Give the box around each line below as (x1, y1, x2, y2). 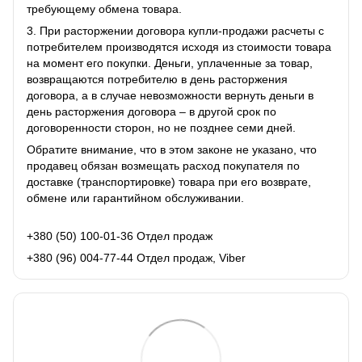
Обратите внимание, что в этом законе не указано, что (27, 142, 317, 156)
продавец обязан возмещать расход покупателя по (27, 158, 300, 172)
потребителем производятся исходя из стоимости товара (27, 40, 331, 53)
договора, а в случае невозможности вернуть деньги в (27, 88, 314, 102)
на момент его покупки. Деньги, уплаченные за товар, (27, 56, 313, 69)
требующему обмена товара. (27, 2, 182, 15)
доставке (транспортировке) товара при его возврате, (27, 175, 311, 188)
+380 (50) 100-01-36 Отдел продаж (27, 229, 213, 242)
